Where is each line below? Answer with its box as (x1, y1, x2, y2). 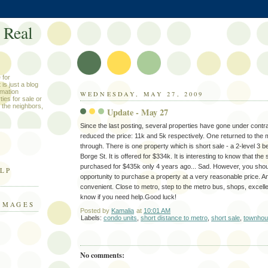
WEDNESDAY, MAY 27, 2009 (80, 90, 204, 98)
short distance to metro (141, 214, 208, 222)
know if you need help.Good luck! (80, 193, 176, 201)
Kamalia (111, 207, 134, 215)
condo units (103, 214, 137, 222)
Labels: (81, 214, 103, 222)
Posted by (80, 207, 111, 215)
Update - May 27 (107, 105, 168, 118)
